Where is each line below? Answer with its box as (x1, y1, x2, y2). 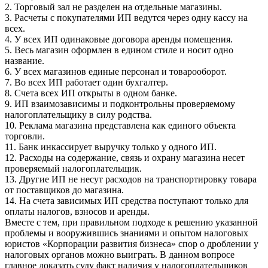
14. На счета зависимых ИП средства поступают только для (5, 195, 248, 206)
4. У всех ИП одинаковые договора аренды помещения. (5, 33, 233, 44)
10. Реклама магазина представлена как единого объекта (5, 120, 236, 130)
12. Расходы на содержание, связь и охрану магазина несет (5, 152, 245, 163)
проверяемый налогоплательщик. (5, 163, 142, 173)
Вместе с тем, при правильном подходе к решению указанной (5, 217, 258, 227)
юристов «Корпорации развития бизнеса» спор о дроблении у (5, 238, 258, 249)
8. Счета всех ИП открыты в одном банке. (5, 87, 177, 98)
